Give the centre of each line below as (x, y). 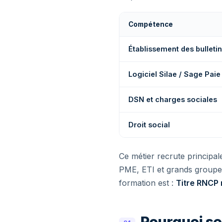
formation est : (147, 183)
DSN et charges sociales (173, 99)
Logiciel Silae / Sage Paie (174, 74)
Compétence (151, 24)
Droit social (149, 125)
